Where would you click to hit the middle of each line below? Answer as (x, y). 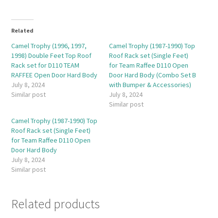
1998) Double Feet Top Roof (51, 56)
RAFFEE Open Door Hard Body (54, 75)
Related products (55, 204)
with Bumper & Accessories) (150, 85)
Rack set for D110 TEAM (45, 65)
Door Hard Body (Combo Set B (153, 75)
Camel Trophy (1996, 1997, (49, 46)
